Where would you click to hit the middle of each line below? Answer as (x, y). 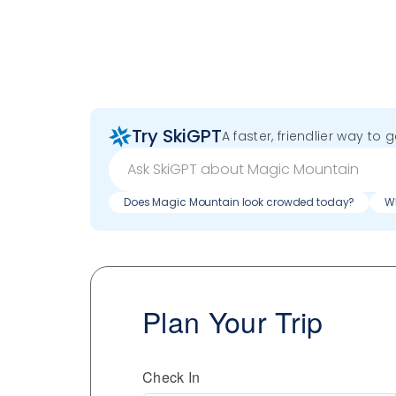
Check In (171, 377)
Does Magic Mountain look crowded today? (240, 202)
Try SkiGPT (176, 137)
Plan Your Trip (233, 320)
